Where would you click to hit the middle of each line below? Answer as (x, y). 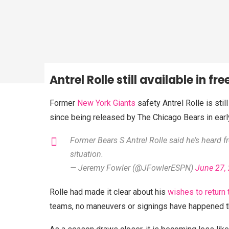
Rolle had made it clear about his (109, 192)
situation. (87, 154)
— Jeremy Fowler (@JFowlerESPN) (133, 168)
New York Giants (106, 103)
